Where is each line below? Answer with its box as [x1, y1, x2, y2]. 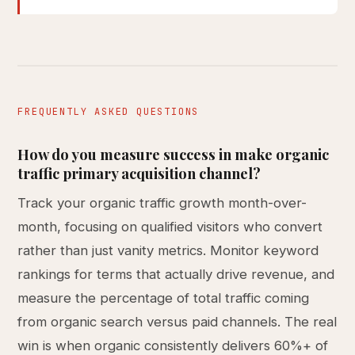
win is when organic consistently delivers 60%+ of [17, 338, 329, 353]
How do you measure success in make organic [17, 144, 330, 164]
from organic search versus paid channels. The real [17, 314, 338, 330]
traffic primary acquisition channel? [17, 163, 261, 183]
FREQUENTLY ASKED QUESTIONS [17, 105, 200, 118]
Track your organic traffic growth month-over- [17, 195, 307, 211]
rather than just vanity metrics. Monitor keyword [17, 242, 319, 258]
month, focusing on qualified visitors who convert [17, 219, 323, 235]
